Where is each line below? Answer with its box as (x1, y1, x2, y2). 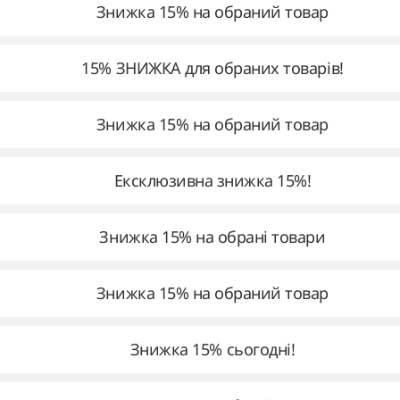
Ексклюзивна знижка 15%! (113, 170, 312, 191)
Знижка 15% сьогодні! (129, 338, 296, 360)
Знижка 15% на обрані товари (99, 226, 326, 247)
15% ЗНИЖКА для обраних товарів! (81, 57, 344, 79)
